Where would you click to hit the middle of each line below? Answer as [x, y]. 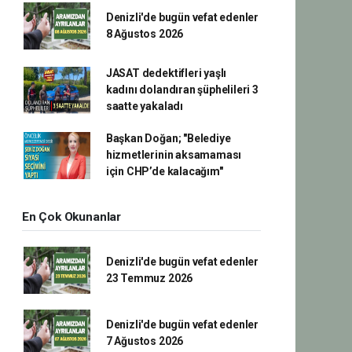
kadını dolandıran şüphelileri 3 [182, 90]
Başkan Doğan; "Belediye [168, 138]
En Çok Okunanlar [71, 217]
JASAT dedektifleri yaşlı [166, 73]
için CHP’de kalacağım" [164, 171]
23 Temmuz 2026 [149, 278]
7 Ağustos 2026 [145, 341]
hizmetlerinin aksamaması [174, 155]
